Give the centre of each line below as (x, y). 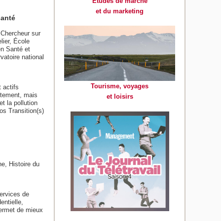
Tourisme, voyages (120, 86)
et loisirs (120, 97)
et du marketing (120, 11)
